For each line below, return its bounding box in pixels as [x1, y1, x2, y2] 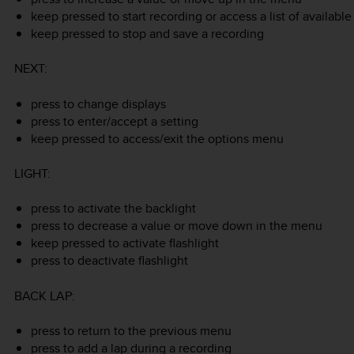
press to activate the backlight [30, 199, 196, 218]
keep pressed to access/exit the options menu [30, 129, 284, 148]
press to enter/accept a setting [30, 111, 198, 130]
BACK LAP [14, 286, 72, 305]
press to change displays [30, 94, 166, 113]
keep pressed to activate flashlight [30, 234, 219, 253]
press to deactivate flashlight [30, 251, 188, 270]
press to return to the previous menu [30, 322, 232, 341]
